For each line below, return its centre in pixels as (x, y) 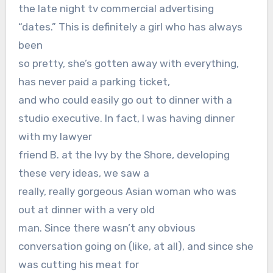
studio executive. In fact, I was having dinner (126, 119)
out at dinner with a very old (86, 210)
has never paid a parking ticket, (94, 82)
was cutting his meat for (78, 265)
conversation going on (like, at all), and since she (136, 246)
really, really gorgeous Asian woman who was (127, 192)
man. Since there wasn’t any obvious (107, 228)
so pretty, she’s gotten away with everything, (128, 64)
